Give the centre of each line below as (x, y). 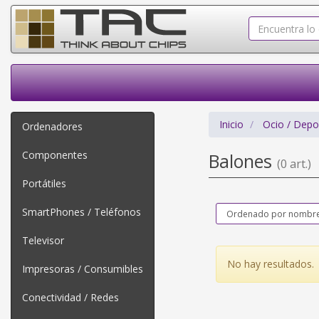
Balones (242, 161)
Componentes (55, 155)
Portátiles (44, 183)
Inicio (231, 124)
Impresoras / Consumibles (83, 269)
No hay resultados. (270, 264)
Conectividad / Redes (70, 297)
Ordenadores (52, 126)
